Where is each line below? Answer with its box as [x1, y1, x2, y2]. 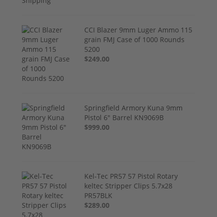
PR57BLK [84, 190, 113, 200]
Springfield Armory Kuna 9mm [84, 103, 183, 112]
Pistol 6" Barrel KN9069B [84, 112, 164, 122]
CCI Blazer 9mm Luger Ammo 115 [84, 25, 193, 34]
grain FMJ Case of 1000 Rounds [84, 34, 185, 44]
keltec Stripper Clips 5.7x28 [84, 181, 173, 190]
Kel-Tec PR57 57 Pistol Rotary [84, 171, 178, 181]
